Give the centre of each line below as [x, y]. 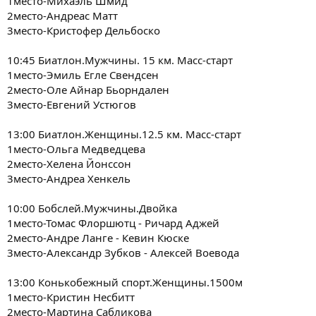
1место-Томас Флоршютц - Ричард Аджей [113, 223]
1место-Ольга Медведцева [76, 148]
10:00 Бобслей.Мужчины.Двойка [92, 208]
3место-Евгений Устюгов [72, 104]
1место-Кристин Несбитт [71, 297]
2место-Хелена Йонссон [69, 163]
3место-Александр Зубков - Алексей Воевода [123, 252]
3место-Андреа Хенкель [69, 178]
